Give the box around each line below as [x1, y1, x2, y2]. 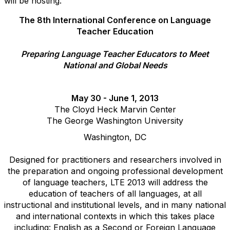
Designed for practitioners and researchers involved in [9, 155, 221, 165]
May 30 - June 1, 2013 [71, 93, 159, 103]
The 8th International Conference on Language [19, 15, 211, 25]
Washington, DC [84, 132, 146, 142]
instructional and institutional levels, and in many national [4, 200, 226, 210]
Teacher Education [76, 26, 154, 36]
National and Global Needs [63, 60, 167, 70]
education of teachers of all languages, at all [28, 188, 202, 199]
